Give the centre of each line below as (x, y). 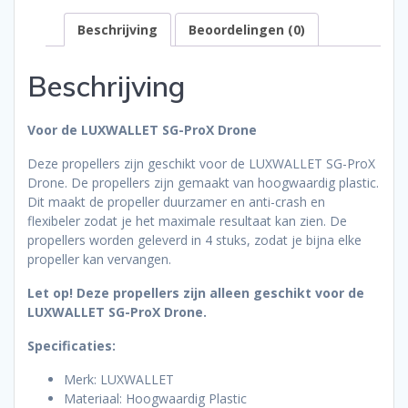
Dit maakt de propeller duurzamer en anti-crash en (176, 201)
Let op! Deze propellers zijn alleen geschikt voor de (196, 292)
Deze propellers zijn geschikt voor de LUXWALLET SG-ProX (201, 163)
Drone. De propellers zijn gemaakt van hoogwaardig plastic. (203, 182)
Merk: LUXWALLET (119, 379)
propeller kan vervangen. (99, 259)
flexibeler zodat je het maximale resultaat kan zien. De (187, 220)
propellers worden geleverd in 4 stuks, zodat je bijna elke (194, 240)
